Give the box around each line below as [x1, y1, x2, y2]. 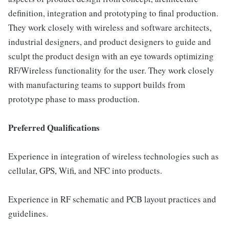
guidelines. [8, 208, 48, 219]
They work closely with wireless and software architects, [8, 21, 212, 33]
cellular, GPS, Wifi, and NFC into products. [8, 165, 162, 176]
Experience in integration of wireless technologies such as [8, 150, 219, 162]
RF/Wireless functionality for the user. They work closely [8, 64, 214, 76]
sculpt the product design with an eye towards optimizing [8, 50, 214, 62]
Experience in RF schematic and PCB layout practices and [8, 193, 216, 205]
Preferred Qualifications [8, 121, 100, 134]
